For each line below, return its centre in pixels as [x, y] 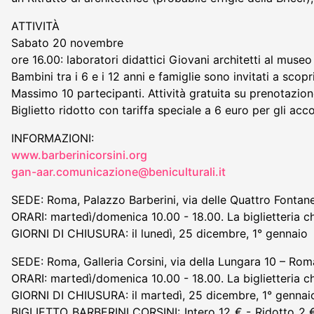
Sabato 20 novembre [67, 42]
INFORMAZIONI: [53, 138]
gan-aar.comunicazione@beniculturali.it [118, 171]
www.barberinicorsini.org [79, 155]
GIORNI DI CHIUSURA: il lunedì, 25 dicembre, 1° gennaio [159, 233]
